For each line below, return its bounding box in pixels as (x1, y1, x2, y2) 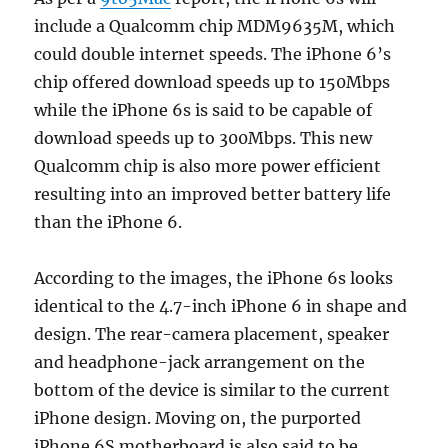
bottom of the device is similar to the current (34, 380, 391, 401)
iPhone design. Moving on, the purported (34, 408, 362, 429)
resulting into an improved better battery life (34, 184, 392, 205)
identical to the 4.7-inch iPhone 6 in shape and (34, 296, 408, 317)
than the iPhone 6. (34, 212, 183, 233)
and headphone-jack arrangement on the (34, 352, 366, 373)
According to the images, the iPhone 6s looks (34, 268, 394, 289)
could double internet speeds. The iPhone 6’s (34, 44, 392, 65)
